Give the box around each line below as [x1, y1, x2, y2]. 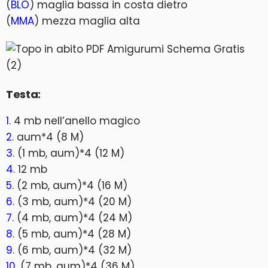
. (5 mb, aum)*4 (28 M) [13, 226, 131, 241]
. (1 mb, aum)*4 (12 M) [13, 145, 124, 160]
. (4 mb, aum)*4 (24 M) [12, 210, 132, 225]
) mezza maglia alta [34, 13, 140, 28]
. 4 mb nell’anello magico [9, 113, 140, 128]
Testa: [6, 86, 41, 102]
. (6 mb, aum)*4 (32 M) [13, 242, 132, 257]
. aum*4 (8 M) [12, 129, 84, 144]
